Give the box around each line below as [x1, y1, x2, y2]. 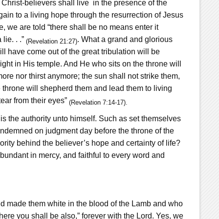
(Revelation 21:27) [25, 37, 77, 45]
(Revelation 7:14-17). [68, 98, 128, 106]
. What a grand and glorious [77, 35, 173, 44]
